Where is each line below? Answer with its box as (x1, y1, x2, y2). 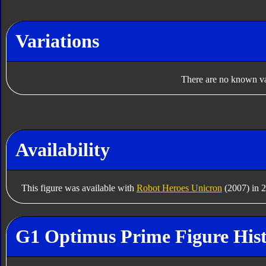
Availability (15, 138, 110, 160)
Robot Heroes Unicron (136, 182, 222, 193)
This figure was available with (21, 182, 137, 193)
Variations (15, 30, 99, 52)
